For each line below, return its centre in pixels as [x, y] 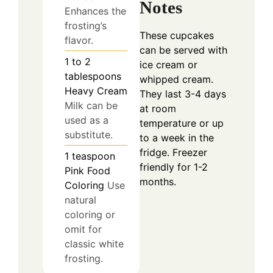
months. [158, 181]
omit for [83, 229]
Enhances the [95, 11]
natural [80, 200]
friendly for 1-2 [174, 167]
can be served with [183, 50]
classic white [94, 243]
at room [158, 108]
